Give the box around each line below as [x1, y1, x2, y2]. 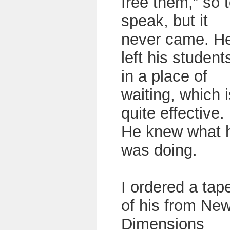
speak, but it [121, 12, 208, 30]
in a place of [121, 67, 207, 85]
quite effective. [121, 104, 224, 122]
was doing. [121, 141, 197, 159]
